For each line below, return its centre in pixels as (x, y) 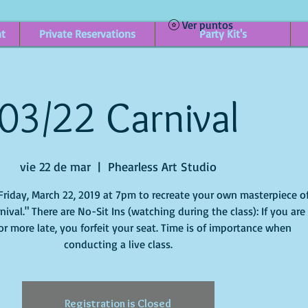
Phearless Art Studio (162, 167)
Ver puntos (208, 25)
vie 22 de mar (55, 167)
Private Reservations (87, 34)
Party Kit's (223, 34)
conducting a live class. (118, 244)
